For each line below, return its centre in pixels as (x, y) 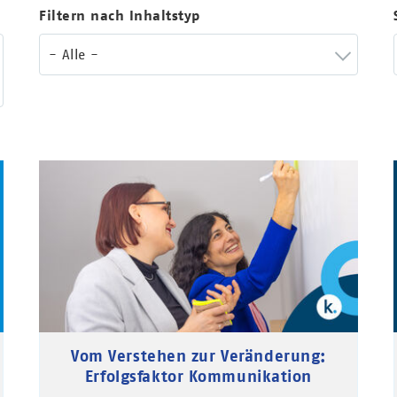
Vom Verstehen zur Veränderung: (198, 355)
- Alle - (74, 54)
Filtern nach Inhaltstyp (120, 16)
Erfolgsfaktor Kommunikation (198, 376)
